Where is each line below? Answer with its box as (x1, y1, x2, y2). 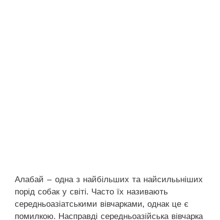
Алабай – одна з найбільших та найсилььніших (15, 174, 203, 185)
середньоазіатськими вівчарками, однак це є (15, 199, 189, 209)
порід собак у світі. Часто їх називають (15, 187, 168, 197)
